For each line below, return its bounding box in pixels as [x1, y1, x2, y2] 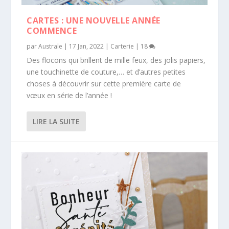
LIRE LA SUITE [33, 116, 80, 126]
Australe [38, 41, 63, 51]
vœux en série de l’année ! [27, 90, 112, 100]
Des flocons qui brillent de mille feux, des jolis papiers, [27, 55, 206, 65]
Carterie [110, 41, 134, 51]
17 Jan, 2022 [69, 41, 104, 51]
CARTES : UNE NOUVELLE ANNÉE [27, 14, 161, 26]
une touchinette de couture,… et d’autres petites [27, 66, 186, 77]
